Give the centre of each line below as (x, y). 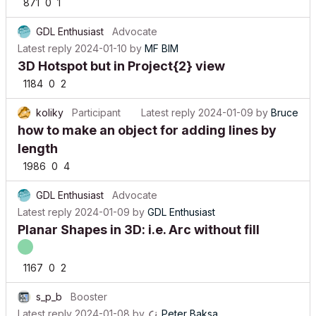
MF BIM (162, 48)
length (38, 148)
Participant (96, 113)
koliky (50, 113)
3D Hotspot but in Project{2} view (121, 66)
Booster (89, 297)
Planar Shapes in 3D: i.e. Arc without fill (139, 230)
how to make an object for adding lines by (147, 130)
